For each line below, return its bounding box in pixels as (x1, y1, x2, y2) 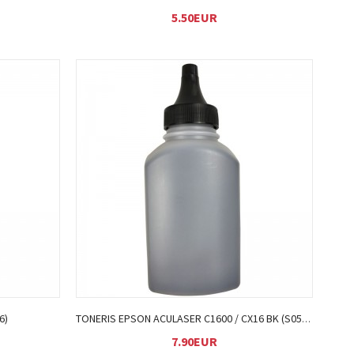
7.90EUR (171, 333, 217, 349)
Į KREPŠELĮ (181, 151, 222, 163)
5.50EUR (171, 9, 217, 25)
